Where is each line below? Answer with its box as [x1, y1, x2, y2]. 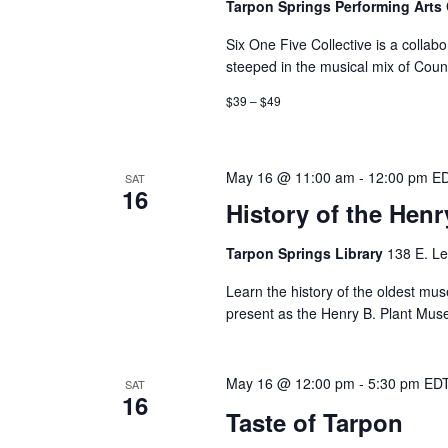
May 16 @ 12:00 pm [226, 373, 356, 394]
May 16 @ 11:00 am [226, 167, 356, 188]
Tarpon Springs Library [226, 243, 388, 264]
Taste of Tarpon [226, 404, 404, 439]
